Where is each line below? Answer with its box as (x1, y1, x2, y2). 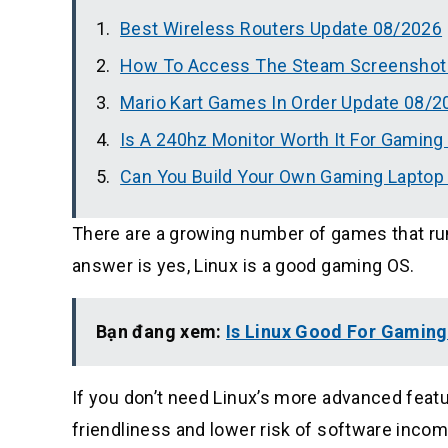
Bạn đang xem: (96, 320, 227, 342)
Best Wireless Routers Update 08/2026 (120, 17, 443, 39)
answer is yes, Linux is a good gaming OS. (72, 254, 415, 276)
